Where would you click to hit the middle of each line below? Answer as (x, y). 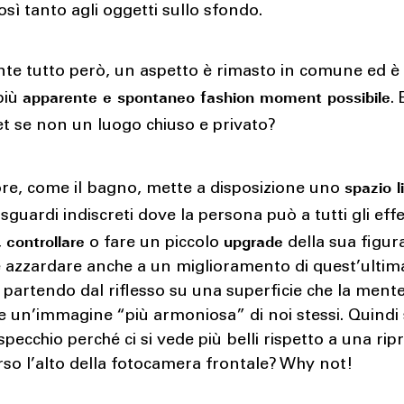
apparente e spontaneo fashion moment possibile (207, 97)
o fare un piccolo (155, 244)
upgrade (254, 241)
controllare (46, 241)
